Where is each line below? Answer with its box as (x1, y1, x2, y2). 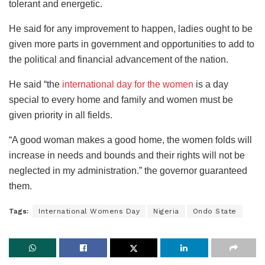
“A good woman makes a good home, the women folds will (9, 135, 252, 146)
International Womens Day (38, 207, 140, 216)
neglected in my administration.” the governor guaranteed (9, 166, 247, 176)
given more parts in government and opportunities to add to (9, 39, 254, 50)
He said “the (9, 79, 62, 90)
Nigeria (153, 207, 179, 216)
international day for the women (62, 79, 193, 90)
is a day (193, 79, 228, 90)
